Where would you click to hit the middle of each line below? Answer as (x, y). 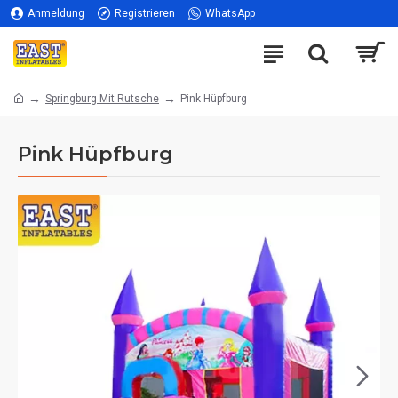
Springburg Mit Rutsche (102, 98)
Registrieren (145, 13)
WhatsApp (230, 13)
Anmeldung (56, 13)
